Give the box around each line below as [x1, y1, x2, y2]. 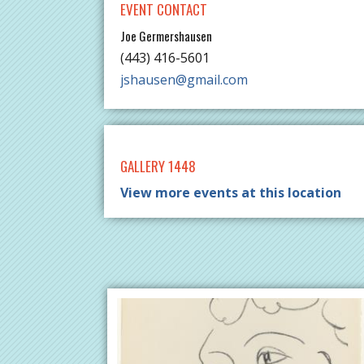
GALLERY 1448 [120, 156, 196, 177]
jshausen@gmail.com [120, 71, 248, 89]
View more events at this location [120, 184, 341, 202]
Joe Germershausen [120, 27, 212, 45]
